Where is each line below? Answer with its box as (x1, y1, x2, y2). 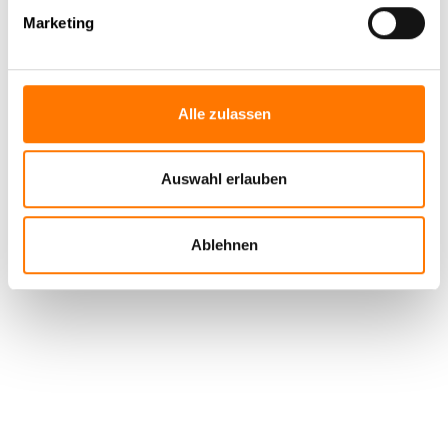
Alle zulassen (177, 104, 271, 122)
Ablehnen (190, 235, 258, 253)
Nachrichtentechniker (154, 5, 298, 24)
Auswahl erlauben (161, 170, 287, 188)
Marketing (23, 13, 94, 31)
